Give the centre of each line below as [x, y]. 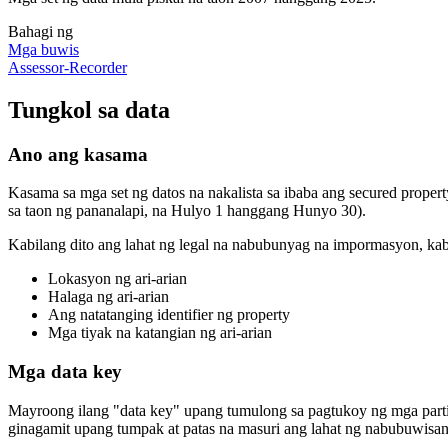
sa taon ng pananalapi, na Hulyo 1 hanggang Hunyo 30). [189, 211]
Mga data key [65, 372]
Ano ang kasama [78, 154]
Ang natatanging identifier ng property [169, 315]
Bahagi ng [40, 31]
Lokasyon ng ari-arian [117, 279]
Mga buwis [43, 49]
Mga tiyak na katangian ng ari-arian [160, 333]
